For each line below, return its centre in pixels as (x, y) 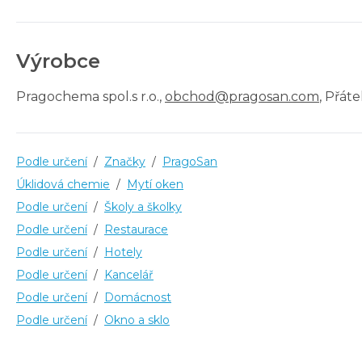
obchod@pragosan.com (242, 96)
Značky (125, 161)
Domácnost (138, 297)
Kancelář (129, 274)
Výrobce (58, 61)
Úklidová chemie (63, 184)
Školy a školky (143, 206)
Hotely (123, 252)
